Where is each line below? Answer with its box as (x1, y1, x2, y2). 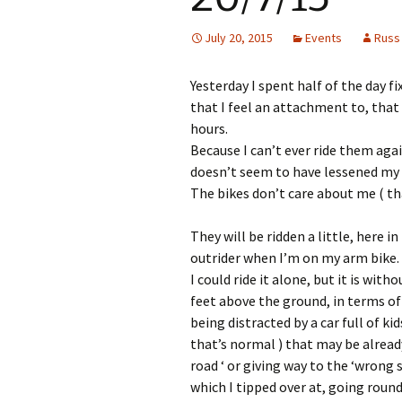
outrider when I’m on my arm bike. (190, 248, 399, 267)
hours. (190, 118, 228, 137)
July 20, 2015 (205, 29, 273, 46)
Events (305, 29, 342, 46)
